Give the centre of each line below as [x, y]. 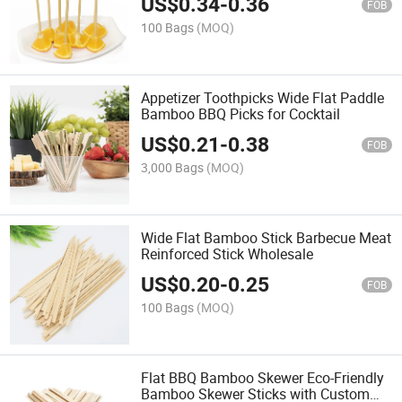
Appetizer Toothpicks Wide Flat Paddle [263, 97]
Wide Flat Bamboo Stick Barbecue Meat [267, 238]
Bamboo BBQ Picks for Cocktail [241, 114]
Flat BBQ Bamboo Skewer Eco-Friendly [263, 378]
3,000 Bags [173, 168]
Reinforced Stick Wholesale [227, 254]
